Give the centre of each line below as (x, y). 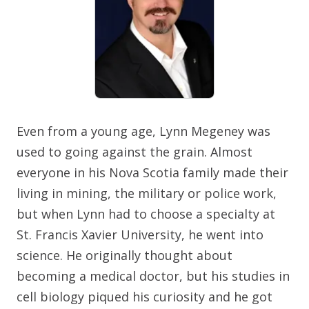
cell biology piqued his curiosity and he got (144, 297)
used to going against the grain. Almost (134, 152)
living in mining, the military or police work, (147, 193)
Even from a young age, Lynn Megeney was (143, 131)
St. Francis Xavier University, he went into (140, 235)
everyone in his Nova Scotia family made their (152, 173)
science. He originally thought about (124, 256)
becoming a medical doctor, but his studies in (153, 276)
